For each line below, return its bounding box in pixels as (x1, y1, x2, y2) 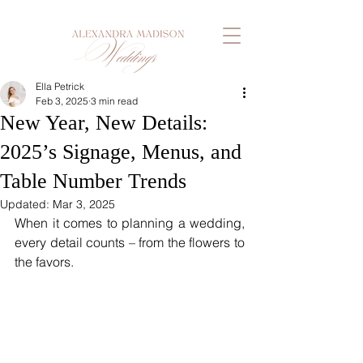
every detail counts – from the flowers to (15, 234, 245, 250)
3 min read (91, 95, 138, 107)
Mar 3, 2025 (53, 197, 115, 211)
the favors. (15, 254, 77, 270)
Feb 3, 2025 (36, 95, 88, 107)
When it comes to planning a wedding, (15, 215, 245, 231)
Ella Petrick (36, 80, 84, 92)
